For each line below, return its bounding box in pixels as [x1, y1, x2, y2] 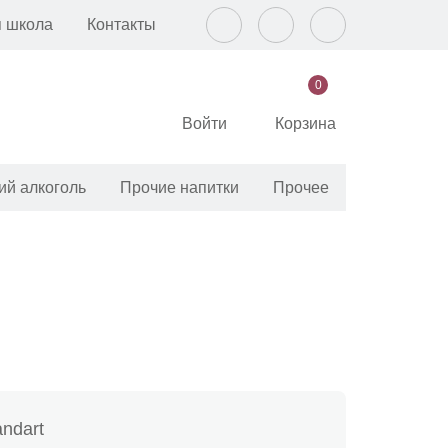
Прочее [273, 178, 330, 196]
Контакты [86, 15, 156, 33]
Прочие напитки [120, 178, 240, 196]
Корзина [275, 115, 336, 132]
